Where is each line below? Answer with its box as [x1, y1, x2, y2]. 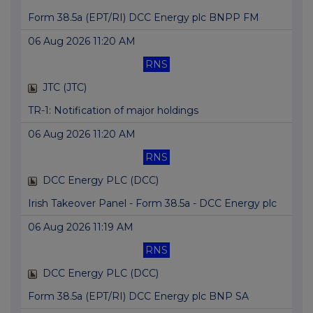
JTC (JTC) [43, 81, 87, 94]
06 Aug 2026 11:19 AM [28, 221, 133, 234]
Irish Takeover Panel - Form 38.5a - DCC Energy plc [28, 197, 277, 210]
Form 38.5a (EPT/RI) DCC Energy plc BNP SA [28, 290, 249, 303]
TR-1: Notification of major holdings [28, 104, 198, 117]
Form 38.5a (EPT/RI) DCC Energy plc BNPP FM [28, 11, 259, 24]
